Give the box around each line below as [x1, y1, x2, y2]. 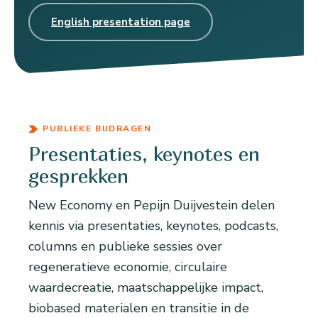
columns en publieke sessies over [28, 238, 222, 256]
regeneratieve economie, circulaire [28, 258, 227, 276]
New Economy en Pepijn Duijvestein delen [28, 197, 275, 214]
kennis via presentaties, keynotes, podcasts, [28, 217, 278, 235]
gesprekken [28, 164, 128, 188]
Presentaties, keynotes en [28, 142, 260, 166]
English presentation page [51, 15, 190, 30]
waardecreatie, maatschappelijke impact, [28, 279, 263, 297]
